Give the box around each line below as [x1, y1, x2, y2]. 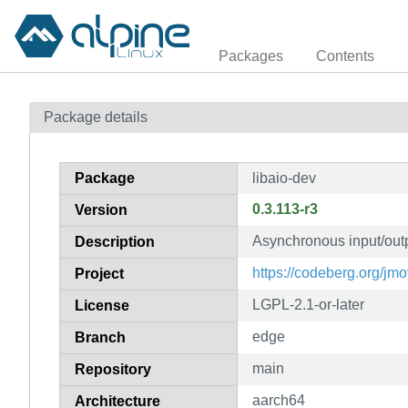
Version [75, 201, 127, 218]
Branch [75, 329, 126, 345]
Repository [75, 361, 151, 377]
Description [75, 233, 155, 250]
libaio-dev [252, 169, 316, 186]
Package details [44, 108, 148, 125]
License [75, 297, 129, 313]
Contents [316, 47, 374, 64]
